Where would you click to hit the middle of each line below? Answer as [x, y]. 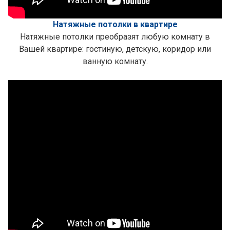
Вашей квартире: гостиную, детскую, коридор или [115, 49]
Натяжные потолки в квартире [115, 24]
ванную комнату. [115, 61]
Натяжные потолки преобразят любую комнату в [115, 37]
